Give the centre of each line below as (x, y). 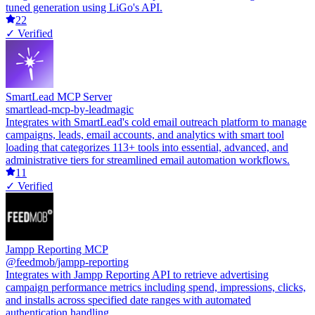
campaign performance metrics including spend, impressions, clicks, (156, 287)
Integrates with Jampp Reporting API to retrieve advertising (137, 275)
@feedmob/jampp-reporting (67, 262)
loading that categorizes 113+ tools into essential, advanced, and (147, 147)
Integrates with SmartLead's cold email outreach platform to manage (156, 122)
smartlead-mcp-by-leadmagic (70, 109)
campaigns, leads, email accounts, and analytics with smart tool (145, 135)
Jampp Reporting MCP (57, 249)
